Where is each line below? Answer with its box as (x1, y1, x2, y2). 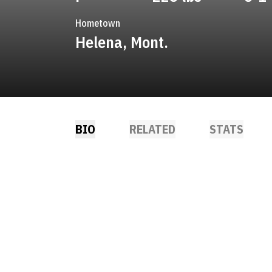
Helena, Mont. (75, 32, 168, 52)
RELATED (129, 121, 175, 137)
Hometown (75, 17, 120, 29)
